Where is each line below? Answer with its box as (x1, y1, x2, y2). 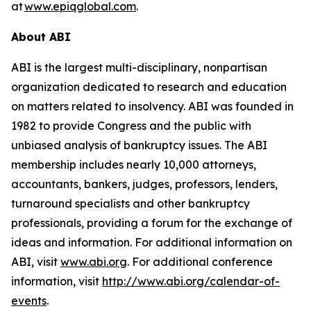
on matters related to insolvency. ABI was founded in (11, 99, 294, 113)
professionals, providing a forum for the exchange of (11, 216, 292, 230)
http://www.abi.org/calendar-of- (102, 274, 280, 288)
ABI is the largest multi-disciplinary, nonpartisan (11, 60, 267, 74)
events (11, 294, 47, 308)
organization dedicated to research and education (11, 80, 287, 94)
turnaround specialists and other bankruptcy (11, 196, 250, 210)
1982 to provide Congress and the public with (11, 119, 251, 133)
